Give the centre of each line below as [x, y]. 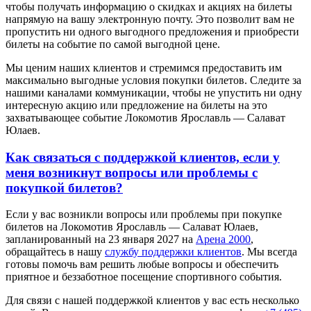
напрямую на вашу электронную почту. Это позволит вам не [150, 19]
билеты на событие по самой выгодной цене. [113, 44]
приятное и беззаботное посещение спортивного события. [144, 277]
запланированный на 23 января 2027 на [101, 239]
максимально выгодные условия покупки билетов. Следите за [153, 80]
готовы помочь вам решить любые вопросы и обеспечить [142, 264]
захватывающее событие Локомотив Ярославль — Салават [145, 117]
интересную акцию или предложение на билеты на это [136, 105]
